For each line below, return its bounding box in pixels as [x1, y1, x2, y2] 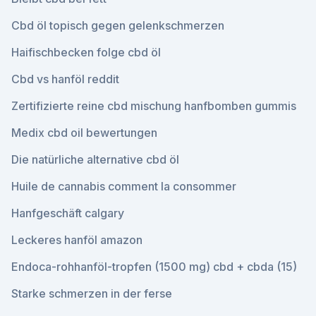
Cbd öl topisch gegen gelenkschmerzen [11, 18, 224, 32]
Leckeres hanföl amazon [11, 233, 142, 247]
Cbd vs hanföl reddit [11, 72, 119, 86]
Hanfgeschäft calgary [11, 206, 124, 220]
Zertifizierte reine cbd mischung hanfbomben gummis [11, 99, 296, 113]
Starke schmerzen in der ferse [11, 286, 172, 300]
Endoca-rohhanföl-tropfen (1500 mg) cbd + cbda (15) [11, 260, 297, 274]
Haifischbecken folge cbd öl [11, 45, 161, 59]
